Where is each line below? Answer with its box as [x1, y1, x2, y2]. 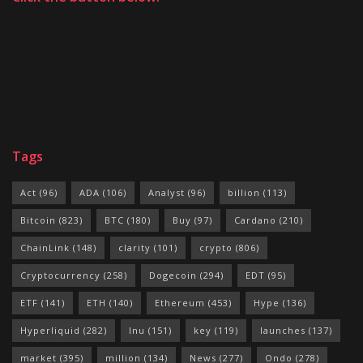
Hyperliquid [20, 323, 80, 336]
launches [260, 323, 305, 336]
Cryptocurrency [20, 268, 100, 281]
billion [228, 186, 260, 199]
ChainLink [20, 241, 70, 254]
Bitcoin [20, 213, 56, 226]
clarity [118, 241, 151, 254]
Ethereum [155, 296, 205, 309]
